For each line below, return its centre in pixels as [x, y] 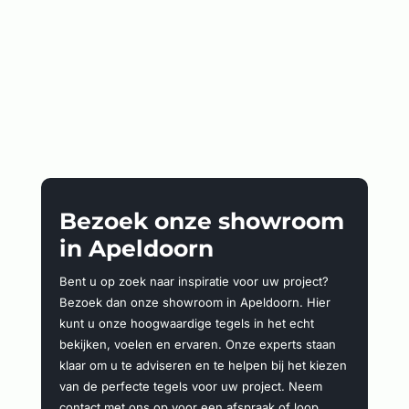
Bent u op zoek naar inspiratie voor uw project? [194, 281]
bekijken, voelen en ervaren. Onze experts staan [197, 344]
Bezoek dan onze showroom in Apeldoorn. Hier [194, 302]
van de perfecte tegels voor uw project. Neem [190, 386]
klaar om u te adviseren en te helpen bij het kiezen [203, 365]
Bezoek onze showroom [201, 220]
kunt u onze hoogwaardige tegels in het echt [186, 323]
